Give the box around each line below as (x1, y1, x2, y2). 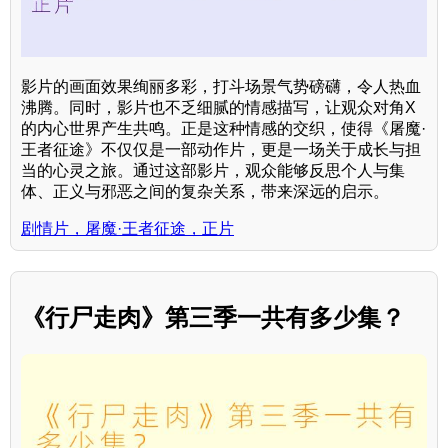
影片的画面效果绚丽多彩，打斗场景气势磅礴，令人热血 (21, 78, 421, 96)
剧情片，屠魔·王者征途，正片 (21, 220, 234, 238)
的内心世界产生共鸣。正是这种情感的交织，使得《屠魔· (21, 120, 426, 138)
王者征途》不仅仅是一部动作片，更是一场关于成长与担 (21, 141, 421, 159)
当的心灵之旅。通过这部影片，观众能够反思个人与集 (21, 162, 405, 180)
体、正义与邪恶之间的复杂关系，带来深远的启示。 (21, 183, 389, 201)
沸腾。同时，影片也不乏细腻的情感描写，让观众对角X (21, 99, 416, 117)
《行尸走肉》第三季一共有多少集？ (21, 304, 405, 332)
